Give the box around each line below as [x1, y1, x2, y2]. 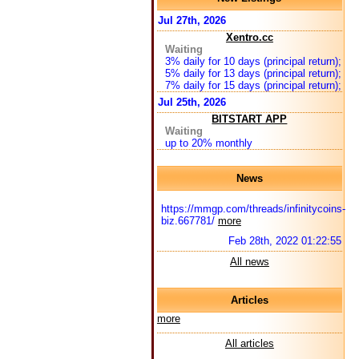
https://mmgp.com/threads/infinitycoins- [160, 203, 345, 215]
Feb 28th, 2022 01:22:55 [228, 235, 341, 247]
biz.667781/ [160, 215, 218, 227]
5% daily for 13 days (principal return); [164, 67, 341, 79]
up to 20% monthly [164, 137, 252, 149]
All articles [224, 337, 274, 349]
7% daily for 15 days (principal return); [164, 79, 341, 91]
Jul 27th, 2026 [157, 14, 226, 26]
